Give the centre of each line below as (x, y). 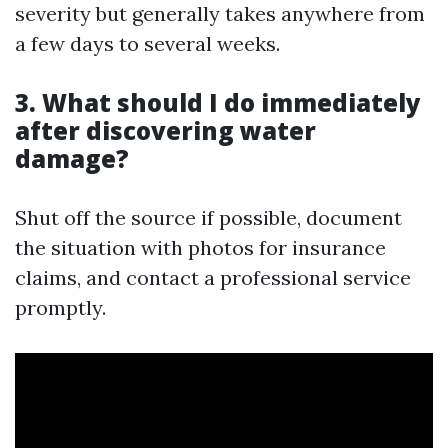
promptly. (60, 307)
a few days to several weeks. (147, 43)
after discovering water (165, 130)
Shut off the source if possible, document (208, 217)
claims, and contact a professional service (213, 277)
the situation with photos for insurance (200, 247)
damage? (72, 158)
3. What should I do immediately (218, 102)
